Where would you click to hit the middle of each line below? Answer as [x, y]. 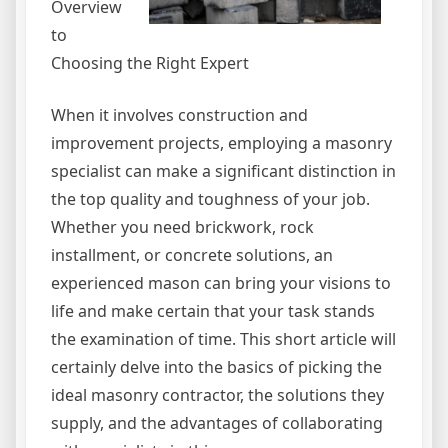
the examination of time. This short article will [223, 339]
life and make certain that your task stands [213, 311]
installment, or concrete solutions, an [192, 255]
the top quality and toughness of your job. [210, 199]
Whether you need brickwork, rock [182, 227]
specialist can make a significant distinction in [223, 171]
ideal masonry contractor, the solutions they [217, 395]
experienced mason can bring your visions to [221, 283]
